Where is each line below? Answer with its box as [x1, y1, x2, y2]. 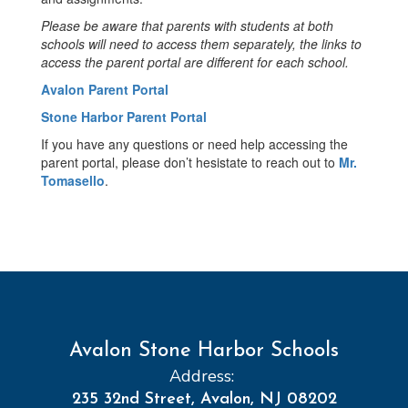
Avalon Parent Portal [41, 80, 168, 98]
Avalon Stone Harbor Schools [69, 341, 339, 362]
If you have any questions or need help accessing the [41, 135, 348, 153]
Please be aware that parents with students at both [41, 16, 333, 35]
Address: [169, 365, 234, 387]
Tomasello [41, 171, 105, 189]
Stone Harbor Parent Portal [41, 107, 207, 126]
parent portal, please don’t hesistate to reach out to [41, 153, 339, 171]
